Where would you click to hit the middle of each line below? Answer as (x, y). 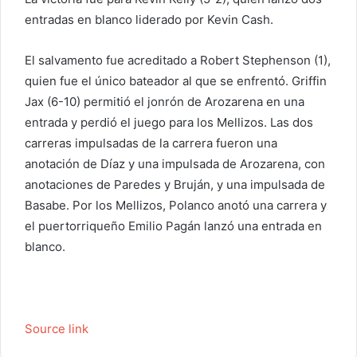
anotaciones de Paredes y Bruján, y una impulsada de (175, 185)
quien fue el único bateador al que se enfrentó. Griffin (176, 81)
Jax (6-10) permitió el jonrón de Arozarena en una (165, 102)
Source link (57, 329)
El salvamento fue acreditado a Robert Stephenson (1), (178, 61)
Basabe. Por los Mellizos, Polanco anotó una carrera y (176, 206)
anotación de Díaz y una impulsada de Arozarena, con (175, 164)
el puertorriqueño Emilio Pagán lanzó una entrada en (173, 226)
